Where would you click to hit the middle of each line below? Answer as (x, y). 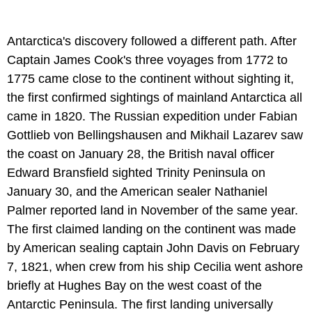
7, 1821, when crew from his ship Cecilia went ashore (155, 266)
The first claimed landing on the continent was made (151, 229)
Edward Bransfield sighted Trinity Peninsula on (136, 172)
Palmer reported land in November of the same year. (153, 210)
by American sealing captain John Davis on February (153, 248)
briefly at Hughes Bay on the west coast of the (134, 285)
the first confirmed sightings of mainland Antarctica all (155, 97)
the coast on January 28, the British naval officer (141, 154)
